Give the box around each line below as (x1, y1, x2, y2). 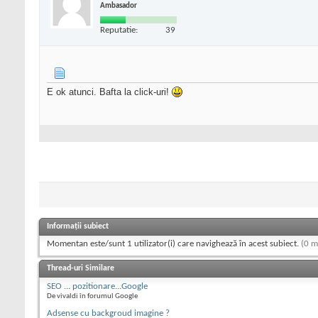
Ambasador (100, 1, 137, 10)
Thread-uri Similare (47, 264, 114, 273)
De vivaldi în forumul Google (47, 292, 138, 301)
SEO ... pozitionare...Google (47, 282, 148, 292)
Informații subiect (47, 222, 109, 231)
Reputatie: (100, 25, 138, 35)
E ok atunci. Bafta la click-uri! (47, 87, 172, 98)
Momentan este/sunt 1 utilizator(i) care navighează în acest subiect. (47, 239, 301, 249)
